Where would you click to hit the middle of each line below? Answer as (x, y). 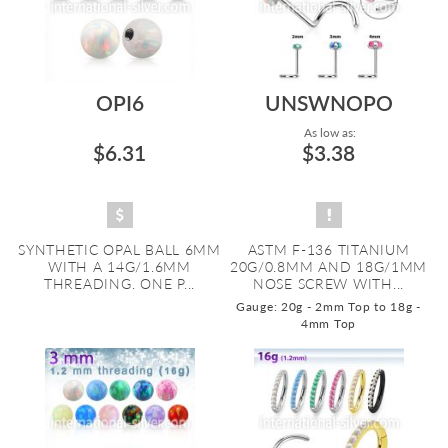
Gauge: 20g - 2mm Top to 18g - (328, 306)
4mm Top (328, 323)
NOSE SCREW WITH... (328, 283)
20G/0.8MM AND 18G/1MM (328, 266)
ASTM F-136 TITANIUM (328, 249)
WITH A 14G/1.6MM (119, 266)
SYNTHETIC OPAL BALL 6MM (119, 249)
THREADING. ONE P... (119, 283)
